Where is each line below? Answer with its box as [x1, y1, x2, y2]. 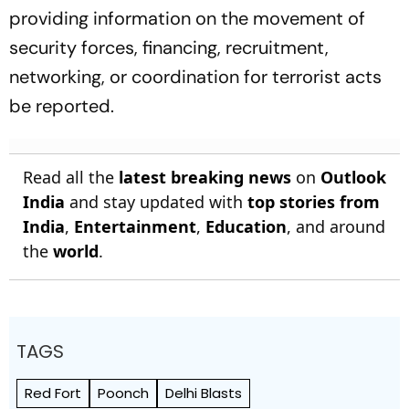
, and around [287, 215, 385, 238]
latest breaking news [119, 166, 291, 189]
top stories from [247, 191, 380, 214]
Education [205, 215, 287, 238]
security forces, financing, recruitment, [9, 36, 329, 60]
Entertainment [74, 215, 196, 238]
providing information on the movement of [9, 6, 365, 31]
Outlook [320, 166, 386, 189]
